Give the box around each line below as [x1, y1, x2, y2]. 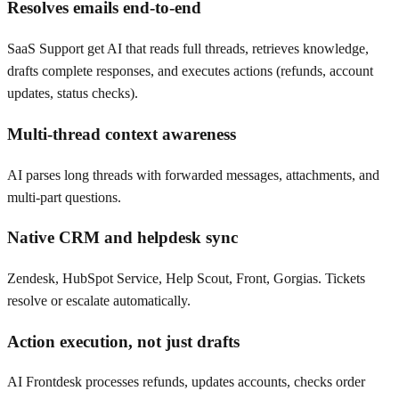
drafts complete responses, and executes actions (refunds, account [7, 63, 373, 79]
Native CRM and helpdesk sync [7, 228, 238, 248]
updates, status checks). [7, 85, 138, 102]
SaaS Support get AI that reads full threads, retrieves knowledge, [7, 41, 369, 57]
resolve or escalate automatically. [7, 293, 191, 309]
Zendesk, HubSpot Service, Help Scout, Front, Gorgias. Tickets [7, 271, 365, 287]
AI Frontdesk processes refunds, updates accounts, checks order [7, 374, 365, 390]
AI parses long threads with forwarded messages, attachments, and [7, 167, 379, 183]
